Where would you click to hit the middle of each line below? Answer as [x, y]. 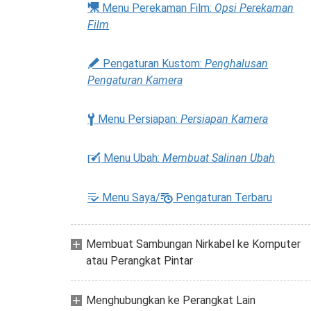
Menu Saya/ [130, 197]
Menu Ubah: [132, 158]
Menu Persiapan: [138, 119]
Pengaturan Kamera [135, 80]
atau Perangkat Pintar [140, 261]
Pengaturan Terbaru [222, 197]
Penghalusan [236, 64]
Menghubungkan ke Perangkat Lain [171, 300]
